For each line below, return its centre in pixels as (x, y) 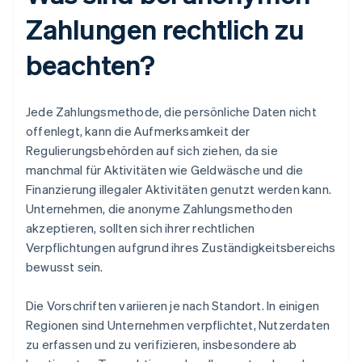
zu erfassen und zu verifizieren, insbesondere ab (162, 345)
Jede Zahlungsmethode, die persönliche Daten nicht (171, 112)
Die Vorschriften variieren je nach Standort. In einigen (173, 306)
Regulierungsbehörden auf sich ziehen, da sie (152, 151)
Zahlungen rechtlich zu (165, 29)
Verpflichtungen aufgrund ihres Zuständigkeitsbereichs (181, 248)
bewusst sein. (65, 267)
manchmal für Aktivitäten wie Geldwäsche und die (165, 170)
